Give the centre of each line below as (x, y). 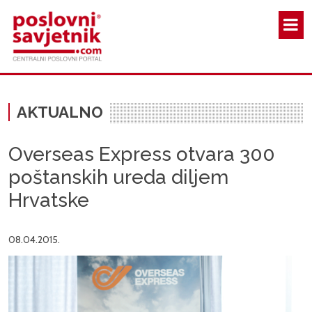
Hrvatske (49, 201)
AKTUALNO (60, 112)
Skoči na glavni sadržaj (200, 7)
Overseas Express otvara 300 (142, 155)
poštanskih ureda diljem (118, 178)
